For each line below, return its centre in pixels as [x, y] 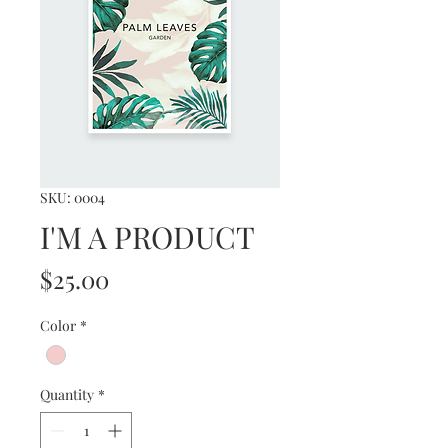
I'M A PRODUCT [147, 237]
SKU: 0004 [72, 197]
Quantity [67, 395]
